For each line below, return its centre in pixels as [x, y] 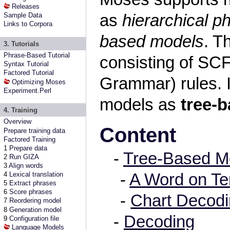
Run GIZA [24, 157]
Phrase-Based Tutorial [37, 55]
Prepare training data [35, 130]
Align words [26, 166]
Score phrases [31, 192]
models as [140, 104]
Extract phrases [33, 183]
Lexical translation [36, 175]
